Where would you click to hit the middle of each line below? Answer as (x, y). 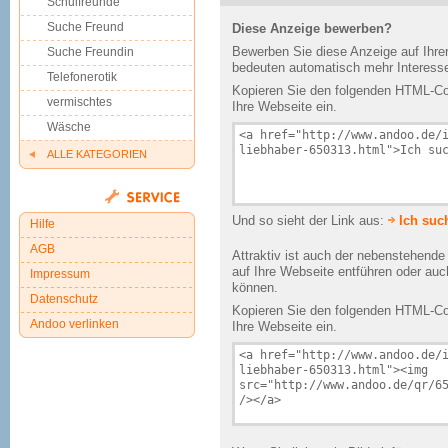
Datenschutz (64, 299)
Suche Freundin (90, 52)
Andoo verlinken (74, 324)
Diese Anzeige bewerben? (312, 28)
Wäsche (69, 127)
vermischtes (79, 102)
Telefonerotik (82, 77)
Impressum (60, 274)
